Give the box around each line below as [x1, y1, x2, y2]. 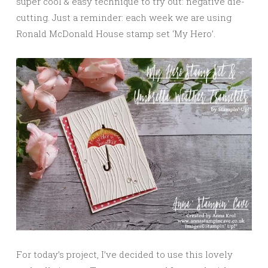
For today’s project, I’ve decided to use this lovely [16, 248, 233, 260]
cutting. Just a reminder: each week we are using [16, 11, 232, 23]
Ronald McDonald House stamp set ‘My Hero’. [16, 27, 215, 39]
